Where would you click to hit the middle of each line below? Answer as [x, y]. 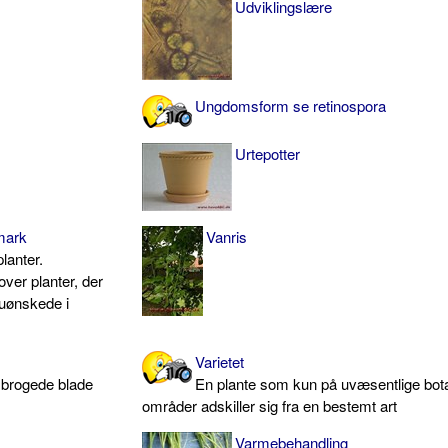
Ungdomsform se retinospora [291, 105]
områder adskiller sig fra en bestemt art [270, 405]
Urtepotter [268, 153]
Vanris [227, 236]
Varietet [220, 361]
